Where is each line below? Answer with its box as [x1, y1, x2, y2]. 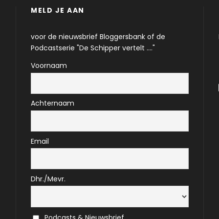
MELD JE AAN [31, 5, 85, 15]
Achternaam [31, 98, 75, 109]
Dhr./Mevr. [31, 174, 66, 184]
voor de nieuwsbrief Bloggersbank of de [31, 32, 166, 42]
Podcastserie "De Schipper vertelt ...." [31, 43, 155, 53]
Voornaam [31, 61, 67, 70]
